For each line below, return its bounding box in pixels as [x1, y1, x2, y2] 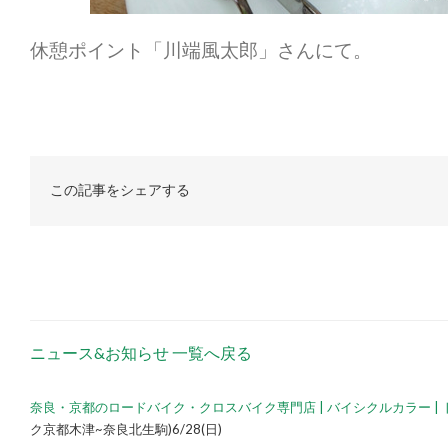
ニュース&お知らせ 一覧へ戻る [30, 343, 252, 362]
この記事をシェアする [50, 182, 190, 199]
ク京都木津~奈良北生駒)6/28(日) [30, 421, 222, 437]
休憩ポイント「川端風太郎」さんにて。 [30, 38, 372, 61]
